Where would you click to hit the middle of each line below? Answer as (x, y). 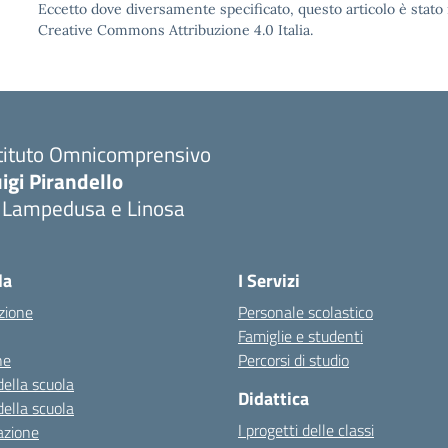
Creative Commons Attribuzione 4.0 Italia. (175, 30)
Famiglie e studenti (300, 336)
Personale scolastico (305, 312)
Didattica (273, 398)
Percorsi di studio (293, 360)
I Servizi (269, 280)
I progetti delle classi (306, 430)
